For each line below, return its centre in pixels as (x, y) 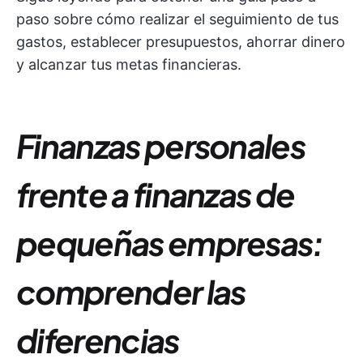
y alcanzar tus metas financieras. (129, 64)
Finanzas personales (161, 145)
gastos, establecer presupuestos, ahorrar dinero (181, 42)
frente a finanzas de (156, 194)
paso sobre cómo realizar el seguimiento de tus (177, 19)
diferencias (98, 340)
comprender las (131, 291)
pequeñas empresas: (170, 243)
